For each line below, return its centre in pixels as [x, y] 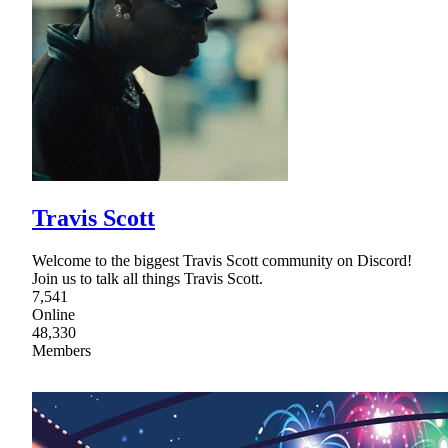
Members [61, 350]
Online [53, 314]
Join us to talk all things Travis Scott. [147, 278]
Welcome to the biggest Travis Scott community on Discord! [222, 260]
